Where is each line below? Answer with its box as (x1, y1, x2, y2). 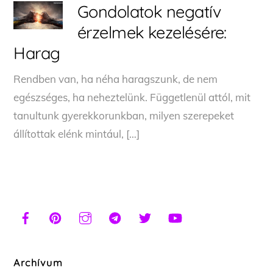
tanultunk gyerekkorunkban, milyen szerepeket (13, 108, 235, 122)
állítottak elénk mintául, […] (13, 127, 140, 140)
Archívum (13, 257, 63, 269)
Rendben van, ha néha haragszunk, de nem (13, 72, 218, 85)
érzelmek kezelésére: (77, 21, 227, 43)
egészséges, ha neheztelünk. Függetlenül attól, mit (13, 90, 251, 104)
